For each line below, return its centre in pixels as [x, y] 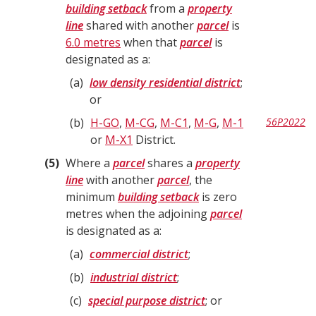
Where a [89, 163]
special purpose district [147, 300]
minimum [92, 197]
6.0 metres [93, 42]
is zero [218, 197]
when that [150, 42]
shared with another [140, 25]
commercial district [139, 254]
